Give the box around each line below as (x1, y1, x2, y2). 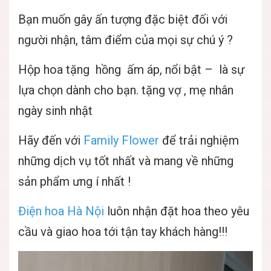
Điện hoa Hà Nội (18, 204, 104, 218)
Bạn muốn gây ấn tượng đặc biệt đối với (18, 12, 227, 27)
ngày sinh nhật (18, 103, 93, 118)
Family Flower (83, 133, 159, 148)
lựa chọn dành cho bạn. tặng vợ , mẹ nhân (18, 83, 233, 97)
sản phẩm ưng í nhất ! (18, 174, 131, 189)
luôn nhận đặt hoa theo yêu (107, 204, 249, 218)
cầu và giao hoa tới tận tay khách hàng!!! (18, 224, 227, 239)
